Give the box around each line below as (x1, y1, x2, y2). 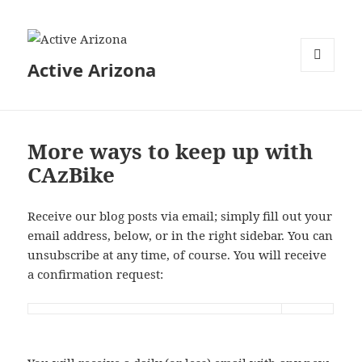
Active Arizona (27, 57, 157, 82)
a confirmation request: (27, 265, 164, 282)
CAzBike (27, 159, 116, 189)
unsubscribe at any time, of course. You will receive (27, 246, 327, 263)
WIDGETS (301, 98, 347, 112)
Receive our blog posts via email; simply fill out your (27, 207, 333, 224)
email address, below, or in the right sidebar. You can (27, 226, 334, 243)
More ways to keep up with (27, 136, 314, 166)
